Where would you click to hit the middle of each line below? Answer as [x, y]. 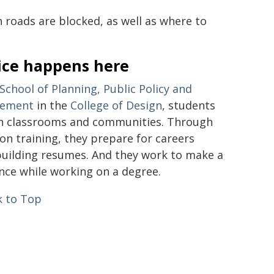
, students [189, 105]
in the [52, 105]
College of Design [116, 105]
